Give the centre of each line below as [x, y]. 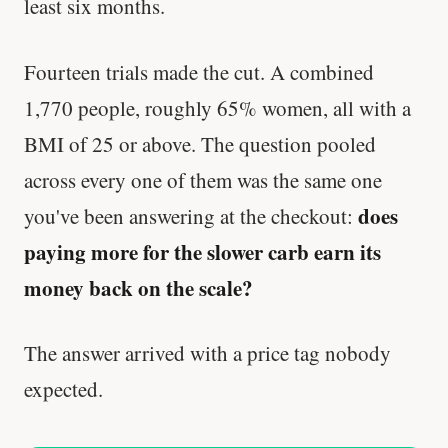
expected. [63, 389]
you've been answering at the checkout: [191, 215]
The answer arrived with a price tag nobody [207, 353]
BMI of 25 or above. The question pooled [200, 143]
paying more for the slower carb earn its [202, 251]
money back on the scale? [138, 287]
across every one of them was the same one [203, 179]
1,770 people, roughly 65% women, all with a [217, 107]
